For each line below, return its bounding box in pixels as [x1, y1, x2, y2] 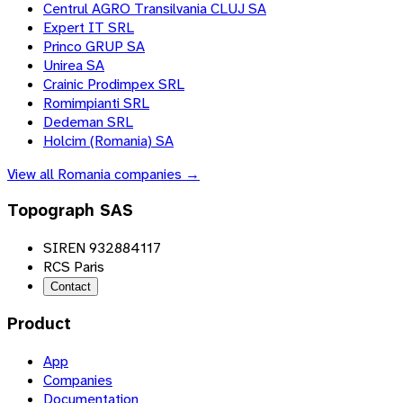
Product [7, 312, 71, 335]
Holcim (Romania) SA [43, 130, 174, 150]
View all [7, 164, 58, 184]
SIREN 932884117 [43, 238, 161, 258]
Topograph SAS [7, 200, 133, 222]
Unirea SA [43, 55, 104, 75]
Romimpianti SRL [43, 93, 149, 112]
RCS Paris [43, 257, 104, 277]
